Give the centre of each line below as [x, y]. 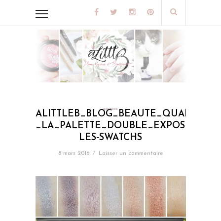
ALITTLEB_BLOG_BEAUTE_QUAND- [119, 114]
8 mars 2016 [74, 154]
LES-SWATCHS [110, 138]
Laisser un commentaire [131, 154]
